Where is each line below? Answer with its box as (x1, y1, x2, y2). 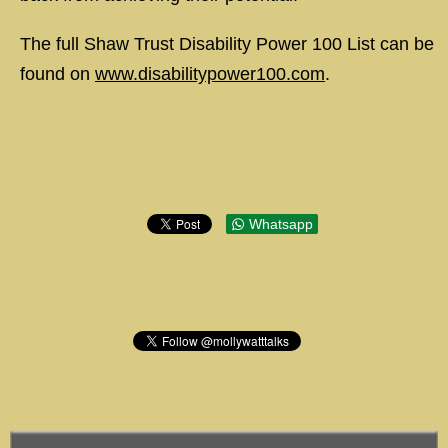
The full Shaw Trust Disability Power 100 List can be (20, 34, 434, 54)
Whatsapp (248, 216, 313, 232)
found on (20, 64, 95, 84)
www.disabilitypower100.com (95, 64, 325, 84)
